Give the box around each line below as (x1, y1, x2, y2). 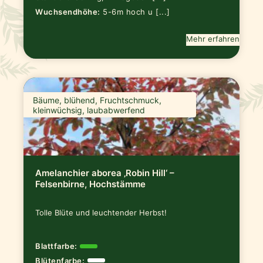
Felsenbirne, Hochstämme (35, 178, 146, 190)
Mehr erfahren (186, 33, 240, 43)
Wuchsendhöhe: (35, 6, 100, 16)
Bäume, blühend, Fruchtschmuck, (33, 95, 162, 105)
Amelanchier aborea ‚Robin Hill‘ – (35, 167, 175, 178)
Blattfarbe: (35, 241, 77, 251)
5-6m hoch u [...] (103, 6, 170, 16)
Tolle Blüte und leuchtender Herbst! (35, 207, 167, 217)
